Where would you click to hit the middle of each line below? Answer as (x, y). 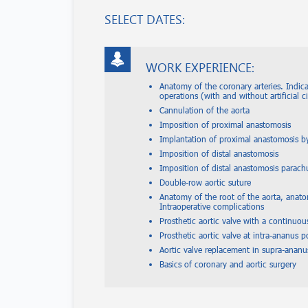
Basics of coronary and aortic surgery (228, 264)
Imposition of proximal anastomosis (225, 124)
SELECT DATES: (145, 19)
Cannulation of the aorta (205, 110)
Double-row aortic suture (205, 182)
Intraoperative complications (212, 206)
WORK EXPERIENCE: (200, 67)
